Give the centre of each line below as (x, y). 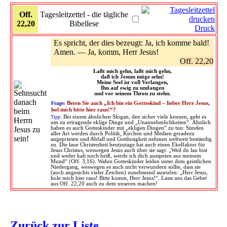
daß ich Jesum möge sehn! (132, 77)
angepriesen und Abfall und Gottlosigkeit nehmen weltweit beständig (131, 139)
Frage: (58, 103)
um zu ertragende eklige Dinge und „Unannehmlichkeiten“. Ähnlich (131, 122)
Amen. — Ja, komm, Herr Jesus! (106, 52)
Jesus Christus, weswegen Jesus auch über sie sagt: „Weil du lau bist (129, 150)
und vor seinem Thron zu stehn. (132, 93)
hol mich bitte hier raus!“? (84, 109)
